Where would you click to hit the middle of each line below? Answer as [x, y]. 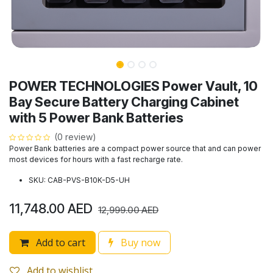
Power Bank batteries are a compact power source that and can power [135, 149]
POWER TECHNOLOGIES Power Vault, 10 [133, 86]
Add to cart [59, 243]
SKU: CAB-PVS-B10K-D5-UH [79, 180]
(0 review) [75, 137]
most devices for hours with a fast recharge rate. [96, 160]
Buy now [139, 243]
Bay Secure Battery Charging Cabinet [124, 102]
